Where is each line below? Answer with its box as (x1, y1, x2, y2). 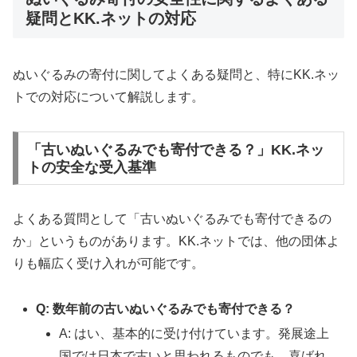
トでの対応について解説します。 (13, 89, 204, 104)
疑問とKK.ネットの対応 (25, 9, 196, 27)
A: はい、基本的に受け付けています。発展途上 (59, 327, 330, 341)
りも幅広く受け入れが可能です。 (13, 257, 204, 271)
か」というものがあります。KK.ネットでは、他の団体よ (13, 234, 339, 249)
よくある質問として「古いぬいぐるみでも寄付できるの (13, 212, 331, 226)
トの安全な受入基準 (26, 159, 156, 175)
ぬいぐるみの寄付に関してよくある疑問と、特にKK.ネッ (13, 67, 339, 81)
